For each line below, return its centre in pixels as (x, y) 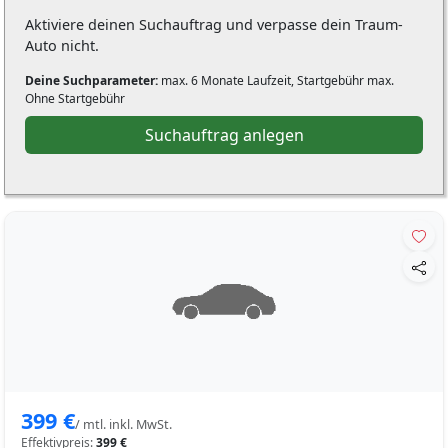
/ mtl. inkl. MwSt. (123, 424)
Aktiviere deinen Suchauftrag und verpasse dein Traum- (214, 24)
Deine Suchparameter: (91, 80)
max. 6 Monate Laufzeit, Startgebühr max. (276, 80)
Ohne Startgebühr (75, 98)
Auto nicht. (62, 45)
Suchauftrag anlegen (224, 134)
